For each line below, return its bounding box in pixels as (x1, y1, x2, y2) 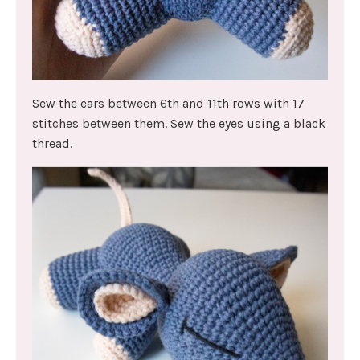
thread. (32, 136, 72, 152)
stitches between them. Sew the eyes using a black (32, 116, 325, 132)
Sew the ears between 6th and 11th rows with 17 (32, 96, 305, 112)
